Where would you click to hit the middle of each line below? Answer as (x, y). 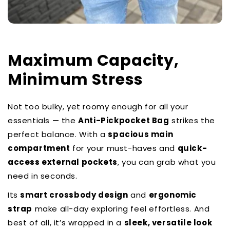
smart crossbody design (74, 195)
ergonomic (173, 195)
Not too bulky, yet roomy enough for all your (98, 107)
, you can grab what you (167, 162)
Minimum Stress (76, 80)
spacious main (141, 135)
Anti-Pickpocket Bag (124, 121)
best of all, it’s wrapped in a (66, 223)
